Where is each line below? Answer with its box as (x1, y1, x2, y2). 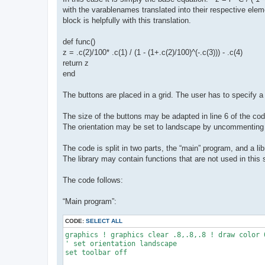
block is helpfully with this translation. (63, 16, 191, 25)
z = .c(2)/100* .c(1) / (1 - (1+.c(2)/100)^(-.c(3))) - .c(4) (63, 48, 243, 57)
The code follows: (63, 176, 123, 185)
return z (63, 59, 89, 68)
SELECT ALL (86, 218, 122, 225)
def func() (63, 37, 95, 47)
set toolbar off (65, 248, 127, 257)
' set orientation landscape (65, 240, 177, 248)
